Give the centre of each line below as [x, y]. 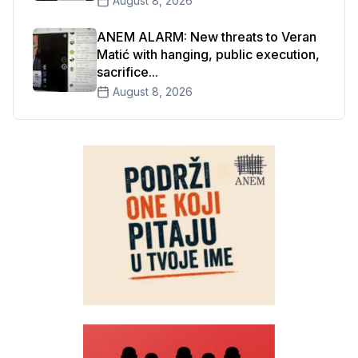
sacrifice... [127, 72]
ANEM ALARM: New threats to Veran [207, 37]
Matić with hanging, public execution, [208, 54]
